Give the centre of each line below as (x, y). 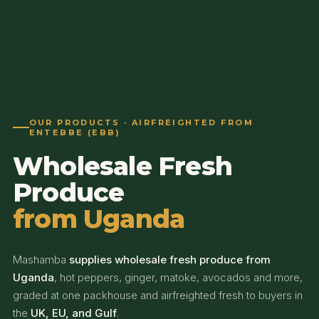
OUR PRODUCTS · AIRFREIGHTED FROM (141, 123)
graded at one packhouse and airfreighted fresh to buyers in (158, 296)
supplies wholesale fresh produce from (170, 260)
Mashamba (41, 260)
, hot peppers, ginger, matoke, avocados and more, (178, 278)
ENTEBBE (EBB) (74, 133)
